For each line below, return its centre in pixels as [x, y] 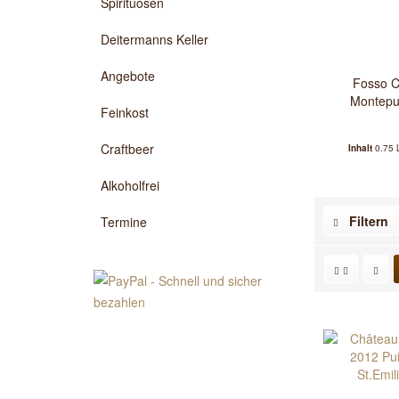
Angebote [128, 76]
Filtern [367, 221]
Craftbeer [127, 149]
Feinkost [125, 112]
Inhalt [361, 148]
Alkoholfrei [130, 185]
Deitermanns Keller [155, 39]
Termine [124, 222]
